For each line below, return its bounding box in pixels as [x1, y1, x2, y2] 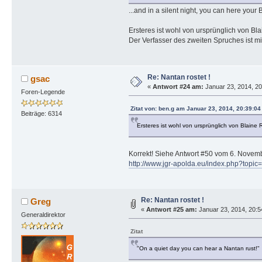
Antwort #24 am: [152, 82, 204, 90]
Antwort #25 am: [146, 205, 197, 213]
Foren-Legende [20, 88, 65, 95]
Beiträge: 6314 [20, 110, 62, 118]
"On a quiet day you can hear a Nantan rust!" [136, 244, 260, 251]
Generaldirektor [20, 211, 65, 218]
